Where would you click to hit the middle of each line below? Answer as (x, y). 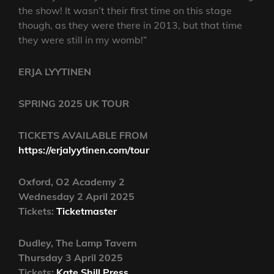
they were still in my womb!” (83, 40)
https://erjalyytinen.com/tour (84, 150)
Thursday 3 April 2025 (71, 258)
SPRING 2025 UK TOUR (74, 104)
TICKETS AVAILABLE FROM (83, 135)
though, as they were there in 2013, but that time (130, 25)
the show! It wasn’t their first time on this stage (125, 11)
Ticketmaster (87, 211)
